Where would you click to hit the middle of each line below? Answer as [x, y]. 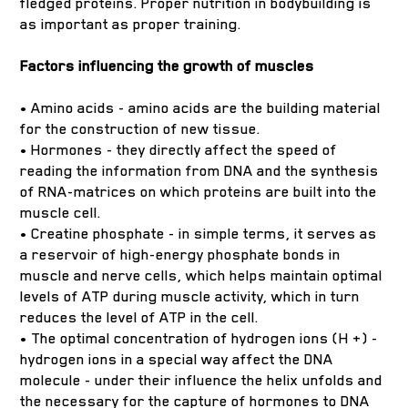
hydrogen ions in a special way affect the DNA [177, 359]
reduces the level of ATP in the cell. [140, 317]
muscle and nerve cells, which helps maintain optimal [202, 275]
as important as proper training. [131, 24]
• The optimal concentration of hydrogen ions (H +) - [199, 338]
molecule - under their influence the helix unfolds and [202, 380]
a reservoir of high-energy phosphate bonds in [181, 255]
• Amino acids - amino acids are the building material [201, 108]
